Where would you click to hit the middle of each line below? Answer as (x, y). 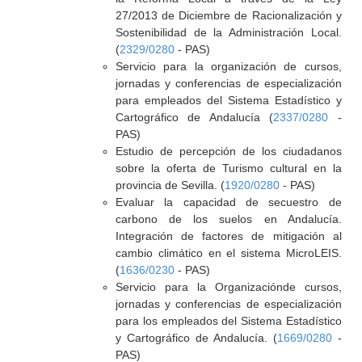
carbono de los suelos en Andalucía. (228, 219)
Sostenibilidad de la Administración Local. (228, 32)
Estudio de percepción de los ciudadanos (228, 151)
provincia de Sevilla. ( (170, 185)
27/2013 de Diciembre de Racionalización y (228, 15)
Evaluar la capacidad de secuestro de (228, 202)
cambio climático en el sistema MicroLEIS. (228, 253)
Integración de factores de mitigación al (228, 236)
